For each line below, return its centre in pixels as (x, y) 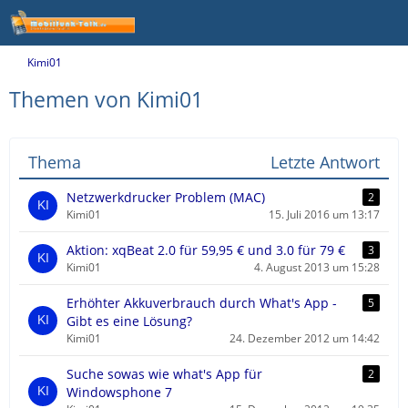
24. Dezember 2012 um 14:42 (305, 338)
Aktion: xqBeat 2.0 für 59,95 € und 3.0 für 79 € (206, 250)
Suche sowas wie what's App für (164, 374)
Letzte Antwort (325, 162)
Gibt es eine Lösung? (129, 321)
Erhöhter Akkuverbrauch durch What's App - (202, 303)
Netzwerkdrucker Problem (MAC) (166, 197)
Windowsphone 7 (119, 392)
